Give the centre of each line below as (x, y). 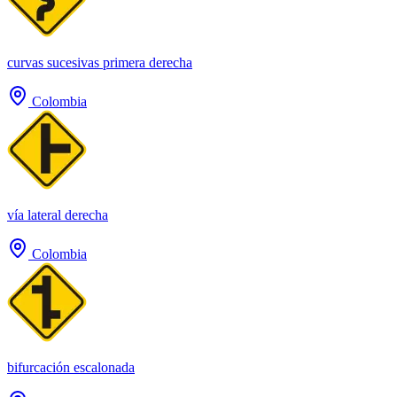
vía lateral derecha (58, 214)
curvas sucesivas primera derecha (100, 62)
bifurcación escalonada (71, 367)
